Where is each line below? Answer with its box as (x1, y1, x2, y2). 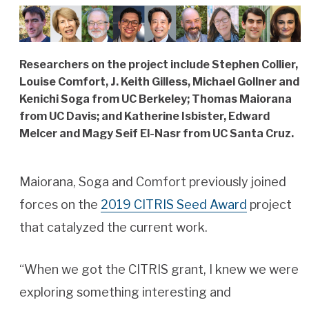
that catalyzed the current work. (19, 220, 208, 235)
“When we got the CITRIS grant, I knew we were (19, 262, 299, 277)
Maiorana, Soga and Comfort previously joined (19, 175, 286, 190)
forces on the (19, 197, 101, 212)
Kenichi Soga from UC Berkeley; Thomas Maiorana (19, 92, 292, 106)
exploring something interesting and (19, 285, 231, 300)
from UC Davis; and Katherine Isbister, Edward (19, 110, 270, 123)
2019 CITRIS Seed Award (101, 197, 247, 212)
